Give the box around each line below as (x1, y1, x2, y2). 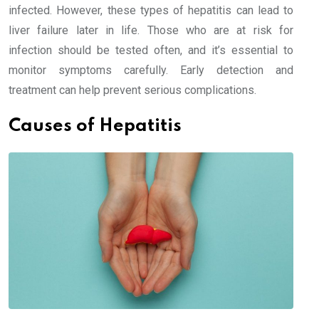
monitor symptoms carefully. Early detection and (9, 63, 293, 78)
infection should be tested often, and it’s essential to (9, 43, 293, 58)
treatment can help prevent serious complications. (9, 83, 256, 98)
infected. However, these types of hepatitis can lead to (9, 4, 293, 18)
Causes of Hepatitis (9, 117, 182, 136)
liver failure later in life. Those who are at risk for (9, 23, 293, 38)
